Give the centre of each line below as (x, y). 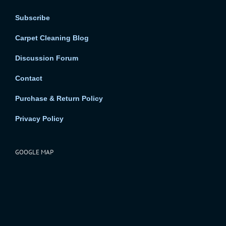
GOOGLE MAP (34, 152)
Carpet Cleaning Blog (52, 38)
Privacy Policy (39, 118)
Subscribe (33, 17)
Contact (29, 78)
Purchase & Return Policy (59, 98)
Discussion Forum (47, 58)
